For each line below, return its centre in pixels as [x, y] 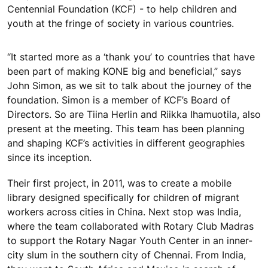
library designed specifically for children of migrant [123, 198]
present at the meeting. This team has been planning [126, 128]
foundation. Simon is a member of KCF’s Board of [119, 100]
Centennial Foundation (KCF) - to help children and [122, 9]
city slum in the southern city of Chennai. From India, [127, 255]
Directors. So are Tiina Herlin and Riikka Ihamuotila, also [134, 114]
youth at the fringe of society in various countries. [121, 23]
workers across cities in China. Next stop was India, [124, 212]
